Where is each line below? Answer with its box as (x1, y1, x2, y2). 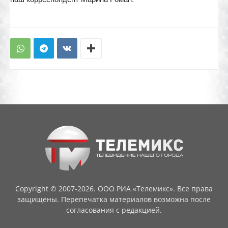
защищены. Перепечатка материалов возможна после (17, 194, 211, 204)
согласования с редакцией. (66, 205, 162, 215)
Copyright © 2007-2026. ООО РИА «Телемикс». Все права (15, 184, 213, 193)
